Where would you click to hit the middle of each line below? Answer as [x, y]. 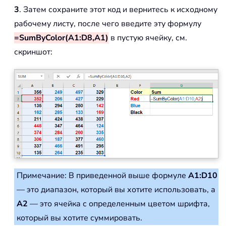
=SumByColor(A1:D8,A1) [61, 38]
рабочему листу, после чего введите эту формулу [108, 24]
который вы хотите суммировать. [79, 218]
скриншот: [33, 52]
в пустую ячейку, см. [148, 38]
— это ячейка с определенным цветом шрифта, [119, 204]
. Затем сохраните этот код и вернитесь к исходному [118, 10]
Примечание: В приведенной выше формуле [102, 176]
